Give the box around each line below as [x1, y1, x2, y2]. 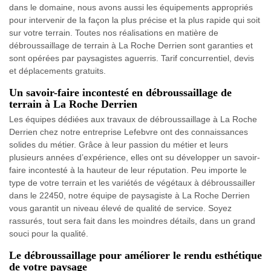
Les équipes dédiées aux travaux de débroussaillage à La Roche [9, 114, 257, 125]
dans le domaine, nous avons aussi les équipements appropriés [9, 2, 253, 13]
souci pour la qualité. [9, 229, 88, 239]
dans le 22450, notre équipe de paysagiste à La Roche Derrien [9, 191, 250, 201]
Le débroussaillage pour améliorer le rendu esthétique [9, 249, 262, 262]
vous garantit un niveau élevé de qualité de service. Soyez [9, 203, 232, 214]
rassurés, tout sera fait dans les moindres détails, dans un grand [9, 216, 255, 226]
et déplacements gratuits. [9, 66, 106, 76]
